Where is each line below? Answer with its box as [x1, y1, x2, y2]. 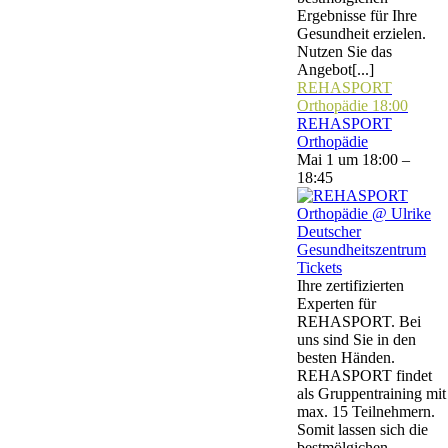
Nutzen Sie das [297, 43, 392, 60]
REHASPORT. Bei [297, 313, 421, 330]
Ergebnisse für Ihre [297, 7, 417, 24]
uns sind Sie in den [297, 331, 416, 348]
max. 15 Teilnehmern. [297, 403, 435, 420]
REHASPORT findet [297, 367, 432, 384]
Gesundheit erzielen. [297, 25, 426, 42]
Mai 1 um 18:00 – [297, 151, 410, 168]
